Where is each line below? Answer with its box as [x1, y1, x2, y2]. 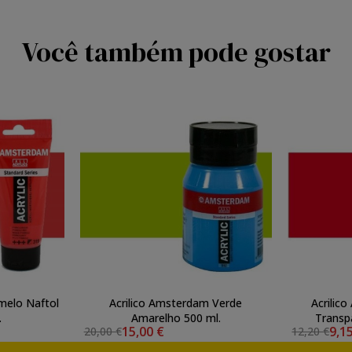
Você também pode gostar [21, 34, 331, 70]
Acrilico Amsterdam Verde [109, 295, 243, 310]
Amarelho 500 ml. [130, 310, 221, 325]
